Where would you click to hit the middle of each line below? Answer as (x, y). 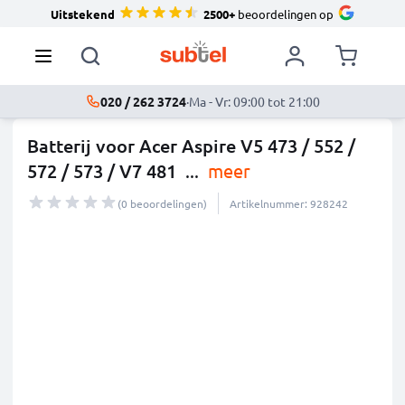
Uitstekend (82, 14)
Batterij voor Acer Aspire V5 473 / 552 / (191, 146)
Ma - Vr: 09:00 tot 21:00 (254, 101)
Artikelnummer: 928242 (289, 203)
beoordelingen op (284, 14)
